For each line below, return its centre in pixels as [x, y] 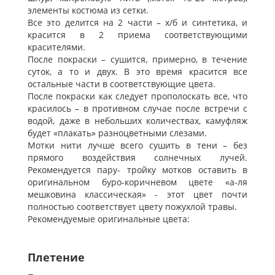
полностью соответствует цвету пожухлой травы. [132, 207]
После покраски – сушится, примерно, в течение [137, 60]
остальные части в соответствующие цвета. [122, 84]
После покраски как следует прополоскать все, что [137, 96]
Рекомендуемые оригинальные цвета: [109, 219]
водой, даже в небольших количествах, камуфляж [137, 121]
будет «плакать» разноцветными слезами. [117, 133]
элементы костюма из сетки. [88, 10]
